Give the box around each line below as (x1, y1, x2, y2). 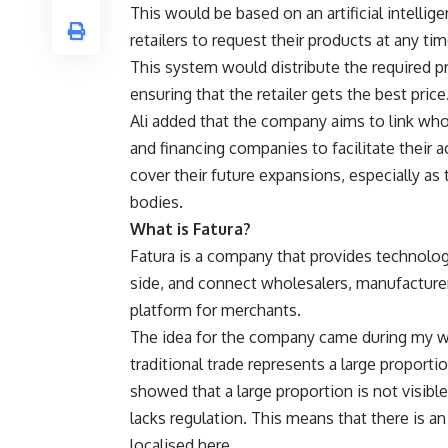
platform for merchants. (130, 300, 301, 321)
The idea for (130, 327, 221, 348)
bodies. (130, 192, 183, 213)
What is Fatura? (130, 219, 251, 240)
